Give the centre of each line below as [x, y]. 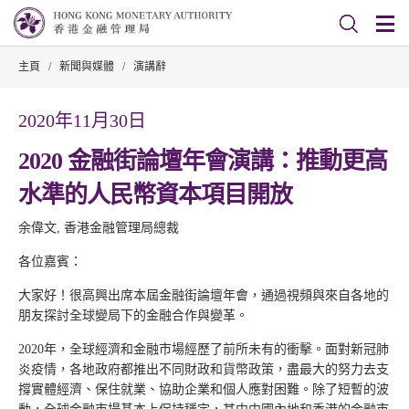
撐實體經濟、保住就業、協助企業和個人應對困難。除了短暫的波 [204, 389]
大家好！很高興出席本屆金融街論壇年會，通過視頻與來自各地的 [204, 295]
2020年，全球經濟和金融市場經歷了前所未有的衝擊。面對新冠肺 [204, 349]
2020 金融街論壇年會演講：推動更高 [203, 161]
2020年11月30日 [82, 121]
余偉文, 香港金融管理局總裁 [99, 228]
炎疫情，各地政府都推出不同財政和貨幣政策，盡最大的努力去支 [204, 369]
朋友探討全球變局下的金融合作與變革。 [133, 315]
